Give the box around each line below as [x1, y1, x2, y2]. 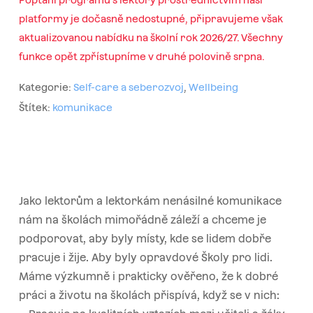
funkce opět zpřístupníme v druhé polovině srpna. [18, 50, 265, 62]
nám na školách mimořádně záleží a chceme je [18, 213, 266, 226]
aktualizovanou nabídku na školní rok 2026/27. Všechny [18, 31, 283, 43]
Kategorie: [18, 81, 73, 93]
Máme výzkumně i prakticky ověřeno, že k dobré [18, 270, 278, 282]
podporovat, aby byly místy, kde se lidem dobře [18, 232, 271, 245]
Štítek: [18, 101, 52, 113]
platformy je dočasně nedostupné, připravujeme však [18, 13, 283, 24]
